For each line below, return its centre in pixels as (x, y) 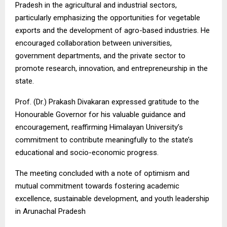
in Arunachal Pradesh (50, 211)
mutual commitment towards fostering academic (97, 186)
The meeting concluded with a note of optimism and (102, 173)
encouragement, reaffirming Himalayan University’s (99, 127)
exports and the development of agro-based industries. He (112, 30)
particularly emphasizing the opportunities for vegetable (108, 17)
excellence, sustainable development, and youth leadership (112, 198)
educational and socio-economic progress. (87, 152)
